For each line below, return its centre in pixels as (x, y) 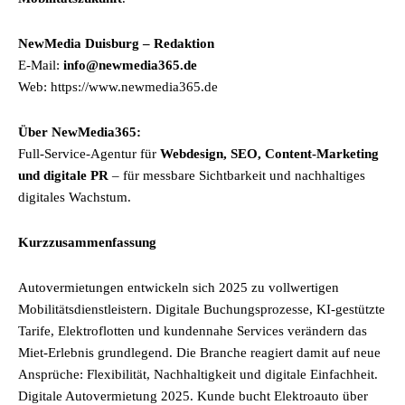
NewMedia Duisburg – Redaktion (116, 43)
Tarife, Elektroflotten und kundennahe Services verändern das (193, 331)
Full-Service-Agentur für (89, 154)
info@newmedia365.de (130, 65)
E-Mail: (41, 65)
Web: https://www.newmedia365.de (118, 87)
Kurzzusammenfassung (87, 242)
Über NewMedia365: (80, 132)
